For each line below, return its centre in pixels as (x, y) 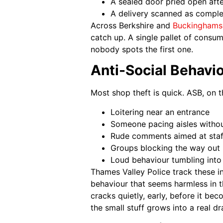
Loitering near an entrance (160, 112)
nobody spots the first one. (142, 49)
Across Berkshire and (132, 25)
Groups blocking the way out (165, 148)
